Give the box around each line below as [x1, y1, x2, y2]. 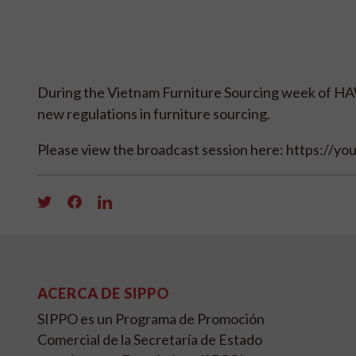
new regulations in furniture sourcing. [37, 105, 270, 123]
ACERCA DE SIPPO [37, 284, 169, 303]
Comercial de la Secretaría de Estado [37, 331, 262, 349]
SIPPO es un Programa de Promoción [37, 310, 265, 328]
